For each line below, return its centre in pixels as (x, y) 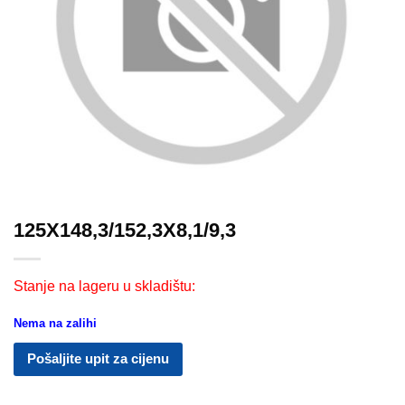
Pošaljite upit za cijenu (98, 358)
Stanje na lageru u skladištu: (104, 287)
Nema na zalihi (55, 323)
